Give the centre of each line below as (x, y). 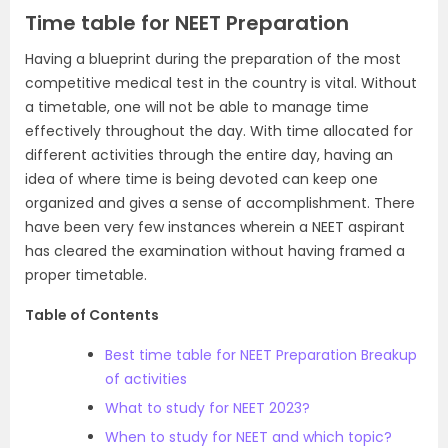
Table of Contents (92, 315)
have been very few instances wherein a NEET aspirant (215, 227)
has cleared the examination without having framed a (215, 251)
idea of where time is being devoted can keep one (201, 179)
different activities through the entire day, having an (209, 155)
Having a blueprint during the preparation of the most (213, 59)
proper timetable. (86, 275)
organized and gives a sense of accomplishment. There (220, 203)
